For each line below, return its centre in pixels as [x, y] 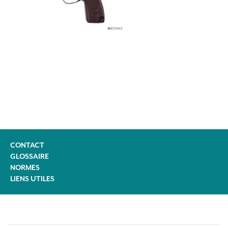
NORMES [25, 167]
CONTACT [27, 145]
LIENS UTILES [32, 178]
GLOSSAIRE [30, 156]
